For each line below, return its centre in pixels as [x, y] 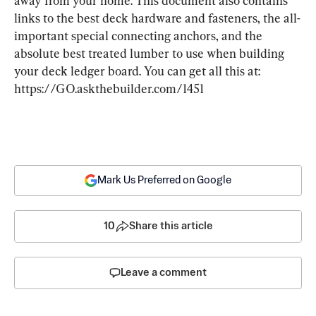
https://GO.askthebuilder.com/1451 [109, 89]
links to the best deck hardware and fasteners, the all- [157, 18]
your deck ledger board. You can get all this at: [139, 71]
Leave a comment [164, 273]
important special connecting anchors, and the [140, 36]
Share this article [171, 226]
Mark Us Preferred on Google [164, 180]
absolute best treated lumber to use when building [151, 53]
